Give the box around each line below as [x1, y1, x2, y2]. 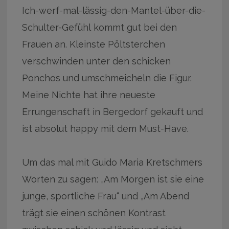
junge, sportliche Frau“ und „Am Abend [22, 191, 190, 201]
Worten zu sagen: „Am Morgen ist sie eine [22, 174, 204, 185]
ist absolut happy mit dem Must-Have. [22, 123, 189, 134]
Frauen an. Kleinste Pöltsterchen [22, 39, 166, 50]
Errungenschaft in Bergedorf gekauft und [22, 106, 203, 117]
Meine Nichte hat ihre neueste [22, 89, 156, 100]
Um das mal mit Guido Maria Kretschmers [22, 157, 203, 168]
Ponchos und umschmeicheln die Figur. [22, 73, 192, 83]
